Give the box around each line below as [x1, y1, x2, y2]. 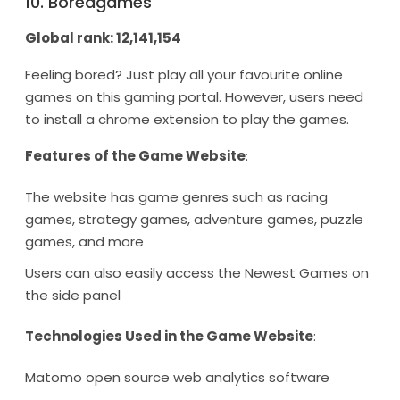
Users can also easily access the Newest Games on [25, 263, 369, 282]
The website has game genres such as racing [25, 187, 328, 206]
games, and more [25, 232, 144, 251]
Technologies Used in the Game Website [25, 327, 313, 346]
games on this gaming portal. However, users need [25, 87, 363, 106]
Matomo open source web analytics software [25, 368, 329, 387]
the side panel [25, 286, 121, 304]
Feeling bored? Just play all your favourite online [25, 65, 343, 84]
